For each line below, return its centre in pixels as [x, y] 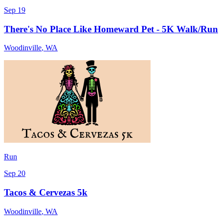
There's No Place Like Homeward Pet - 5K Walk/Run [111, 29]
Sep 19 [15, 10]
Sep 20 [15, 174]
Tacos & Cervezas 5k [46, 193]
